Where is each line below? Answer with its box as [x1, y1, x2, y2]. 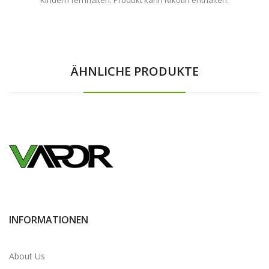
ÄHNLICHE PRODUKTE [70, 62, 199, 79]
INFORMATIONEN [9, 213, 88, 226]
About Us [9, 250, 45, 262]
